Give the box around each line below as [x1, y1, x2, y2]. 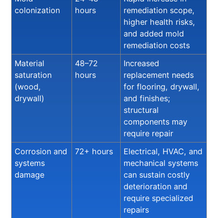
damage [15, 170, 44, 180]
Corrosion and [15, 146, 67, 157]
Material [15, 58, 44, 69]
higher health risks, [124, 17, 195, 27]
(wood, [15, 82, 41, 92]
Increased [124, 58, 159, 69]
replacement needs [124, 70, 194, 80]
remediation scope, [124, 5, 195, 16]
